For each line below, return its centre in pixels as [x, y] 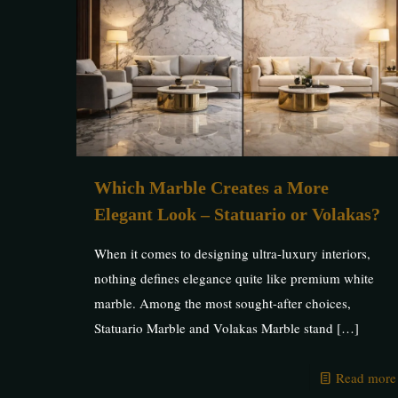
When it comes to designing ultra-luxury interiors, [232, 253]
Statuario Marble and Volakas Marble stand [213, 327]
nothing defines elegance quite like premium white [234, 278]
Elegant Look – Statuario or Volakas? [237, 214]
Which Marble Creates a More [211, 187]
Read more [366, 377]
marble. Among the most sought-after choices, [222, 302]
